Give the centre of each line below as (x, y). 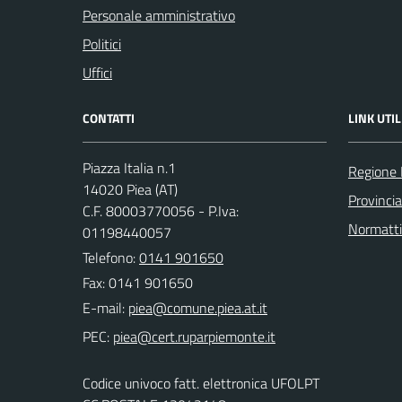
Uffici (97, 73)
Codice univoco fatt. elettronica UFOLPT (201, 383)
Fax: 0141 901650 (138, 283)
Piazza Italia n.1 (129, 168)
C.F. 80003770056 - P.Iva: (161, 211)
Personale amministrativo (159, 15)
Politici (102, 44)
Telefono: (111, 258)
